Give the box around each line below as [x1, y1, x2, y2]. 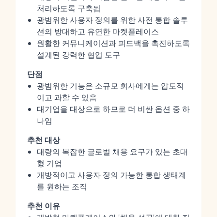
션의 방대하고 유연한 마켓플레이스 [37, 26, 159, 37]
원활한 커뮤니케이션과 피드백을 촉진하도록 [37, 38, 190, 48]
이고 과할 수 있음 [37, 92, 97, 103]
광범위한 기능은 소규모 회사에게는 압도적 [37, 80, 184, 91]
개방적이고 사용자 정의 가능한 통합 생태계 [37, 170, 186, 180]
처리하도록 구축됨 [37, 3, 101, 14]
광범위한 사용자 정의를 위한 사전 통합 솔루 [37, 15, 188, 25]
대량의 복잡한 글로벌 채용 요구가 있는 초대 [37, 146, 188, 157]
